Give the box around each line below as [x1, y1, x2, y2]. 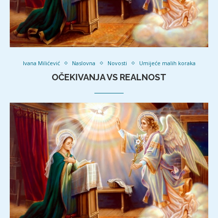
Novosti [107, 59, 127, 67]
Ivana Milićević [22, 59, 60, 67]
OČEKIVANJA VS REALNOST [52, 72, 166, 83]
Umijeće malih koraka [139, 59, 196, 67]
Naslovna [72, 59, 95, 67]
